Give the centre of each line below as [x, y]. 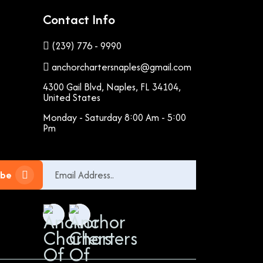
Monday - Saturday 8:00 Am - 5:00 [114, 117]
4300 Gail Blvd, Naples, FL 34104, [112, 87]
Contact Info [79, 19]
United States [72, 97]
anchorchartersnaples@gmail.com [120, 67]
